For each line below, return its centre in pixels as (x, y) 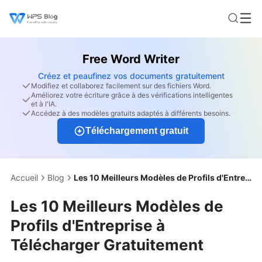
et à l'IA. (44, 104)
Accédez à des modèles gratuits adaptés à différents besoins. (131, 113)
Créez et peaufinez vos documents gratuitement (131, 76)
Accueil (24, 177)
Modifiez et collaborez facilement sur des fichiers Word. (121, 86)
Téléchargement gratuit (137, 131)
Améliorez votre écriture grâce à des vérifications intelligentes (132, 95)
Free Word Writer (131, 59)
